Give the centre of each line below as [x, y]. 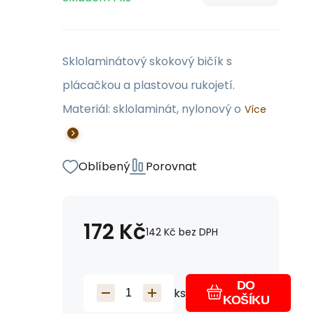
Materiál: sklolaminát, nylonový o [152, 109]
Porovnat [171, 166]
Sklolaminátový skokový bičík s [147, 61]
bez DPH [198, 232]
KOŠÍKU [246, 300]
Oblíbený [104, 166]
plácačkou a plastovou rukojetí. [151, 85]
